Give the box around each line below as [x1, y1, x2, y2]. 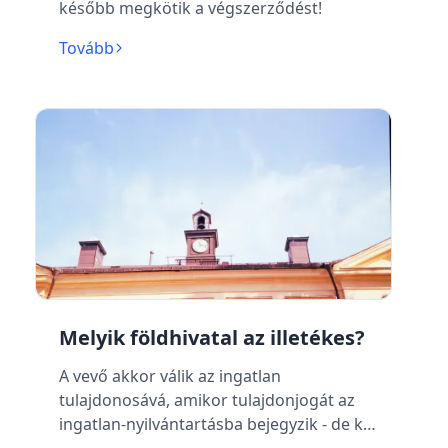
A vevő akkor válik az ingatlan [58, 365, 281, 387]
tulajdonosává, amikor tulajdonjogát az [58, 389, 355, 411]
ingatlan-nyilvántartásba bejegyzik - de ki [58, 413, 367, 435]
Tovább [58, 37, 114, 59]
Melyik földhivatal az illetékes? [58, 324, 365, 351]
